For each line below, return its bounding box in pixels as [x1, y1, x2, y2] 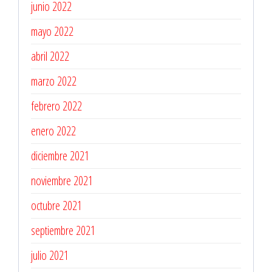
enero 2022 [31, 122, 76, 139]
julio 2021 [31, 246, 69, 263]
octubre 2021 [31, 197, 82, 214]
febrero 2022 [31, 97, 82, 114]
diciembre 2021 [31, 147, 89, 164]
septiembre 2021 [31, 222, 95, 239]
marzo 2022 [31, 72, 76, 89]
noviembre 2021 [31, 172, 93, 189]
